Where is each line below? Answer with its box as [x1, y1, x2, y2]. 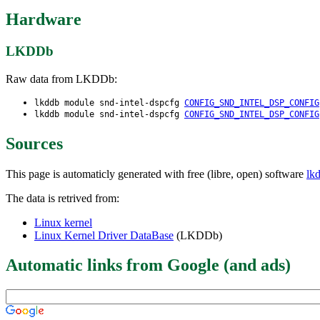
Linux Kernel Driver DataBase [34, 229, 174, 241]
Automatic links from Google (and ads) [6, 256, 291, 275]
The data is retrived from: [6, 191, 119, 204]
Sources [6, 134, 63, 153]
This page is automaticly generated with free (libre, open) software [6, 167, 306, 180]
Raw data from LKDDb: [6, 72, 117, 85]
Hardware [6, 10, 81, 29]
